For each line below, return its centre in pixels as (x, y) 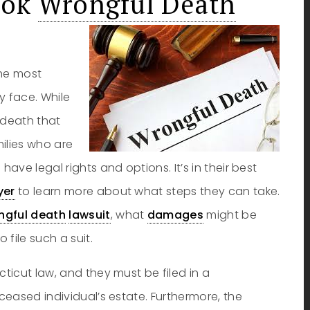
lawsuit (90, 215)
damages (175, 215)
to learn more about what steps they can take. (147, 191)
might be (230, 215)
